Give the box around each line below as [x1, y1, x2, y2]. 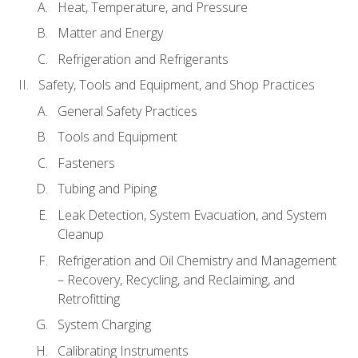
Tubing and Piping [58, 180, 157, 198]
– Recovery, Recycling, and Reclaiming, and [58, 270, 295, 288]
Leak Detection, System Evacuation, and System [58, 206, 327, 225]
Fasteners [58, 153, 115, 172]
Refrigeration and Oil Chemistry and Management [58, 251, 336, 269]
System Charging [58, 316, 151, 334]
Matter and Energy [58, 24, 163, 42]
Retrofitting [58, 289, 120, 308]
